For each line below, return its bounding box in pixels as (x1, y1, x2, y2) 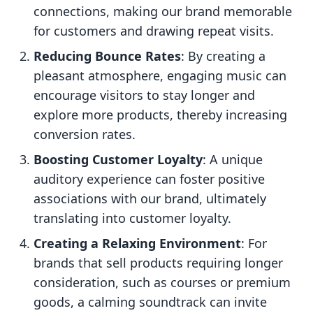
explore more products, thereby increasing (34, 106, 287, 124)
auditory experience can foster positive (34, 170, 265, 188)
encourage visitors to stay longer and (34, 87, 255, 104)
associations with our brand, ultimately (34, 190, 266, 208)
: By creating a (181, 48, 265, 65)
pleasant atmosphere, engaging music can (34, 67, 286, 85)
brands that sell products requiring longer (34, 254, 283, 272)
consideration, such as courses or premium (34, 274, 291, 291)
